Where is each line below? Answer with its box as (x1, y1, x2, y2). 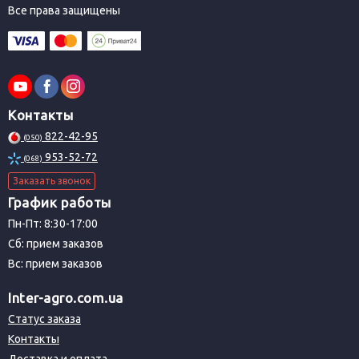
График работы (8, 195, 111, 211)
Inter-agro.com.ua (8, 290, 123, 306)
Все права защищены (8, 4, 120, 18)
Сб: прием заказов (8, 237, 103, 251)
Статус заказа (8, 313, 81, 326)
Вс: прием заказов (8, 257, 103, 271)
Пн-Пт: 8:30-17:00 (8, 217, 98, 231)
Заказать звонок (13, 175, 91, 186)
